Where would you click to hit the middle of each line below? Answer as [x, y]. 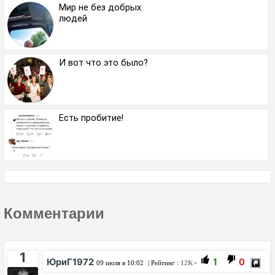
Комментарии [54, 214]
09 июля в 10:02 [120, 263]
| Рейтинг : [163, 263]
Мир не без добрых [100, 8]
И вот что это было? [103, 63]
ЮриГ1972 [70, 262]
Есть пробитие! [91, 118]
